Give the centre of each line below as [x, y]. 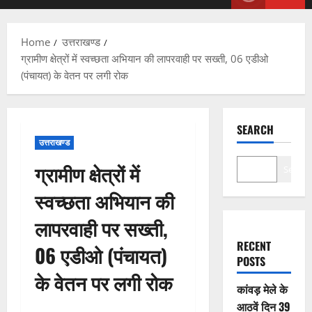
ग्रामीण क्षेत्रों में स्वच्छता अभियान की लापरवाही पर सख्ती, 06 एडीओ [145, 59]
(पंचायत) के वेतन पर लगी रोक [75, 76]
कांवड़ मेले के [262, 289]
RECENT [253, 246]
